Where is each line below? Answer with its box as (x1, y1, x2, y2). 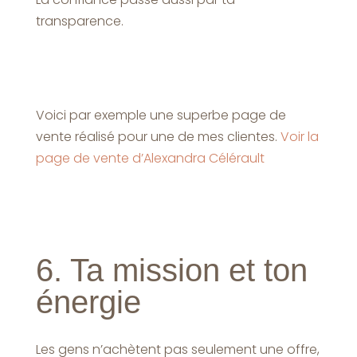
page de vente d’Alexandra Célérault (35, 148, 265, 167)
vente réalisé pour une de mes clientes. (35, 127, 280, 146)
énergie (35, 284, 141, 320)
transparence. (35, 11, 124, 30)
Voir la (280, 127, 319, 146)
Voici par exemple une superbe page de (35, 105, 286, 124)
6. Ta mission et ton (35, 252, 308, 288)
